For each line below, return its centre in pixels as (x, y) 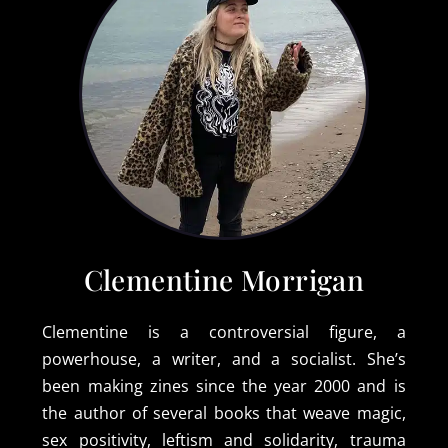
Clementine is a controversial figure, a (224, 331)
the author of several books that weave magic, (224, 412)
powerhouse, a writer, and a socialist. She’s (224, 358)
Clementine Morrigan (224, 279)
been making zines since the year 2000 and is (224, 385)
